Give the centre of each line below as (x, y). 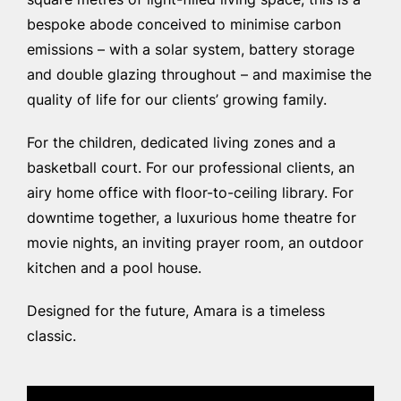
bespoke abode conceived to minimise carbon (184, 26)
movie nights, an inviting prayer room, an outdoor (195, 244)
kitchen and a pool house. (114, 269)
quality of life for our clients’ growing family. (177, 101)
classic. (51, 337)
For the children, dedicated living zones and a (181, 144)
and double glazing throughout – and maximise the (199, 76)
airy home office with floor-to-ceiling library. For (190, 194)
